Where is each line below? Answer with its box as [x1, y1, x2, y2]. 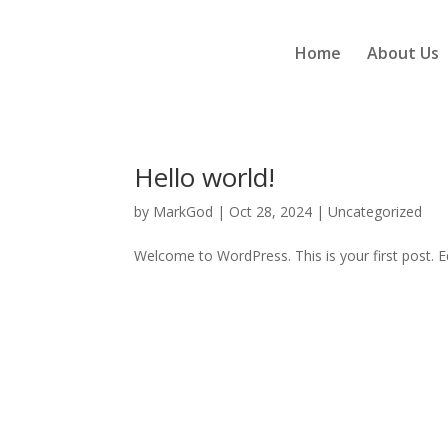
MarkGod [153, 202, 214, 221]
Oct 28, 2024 [229, 202, 313, 221]
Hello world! [134, 159, 276, 195]
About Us [366, 42, 439, 64]
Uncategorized [328, 202, 423, 221]
